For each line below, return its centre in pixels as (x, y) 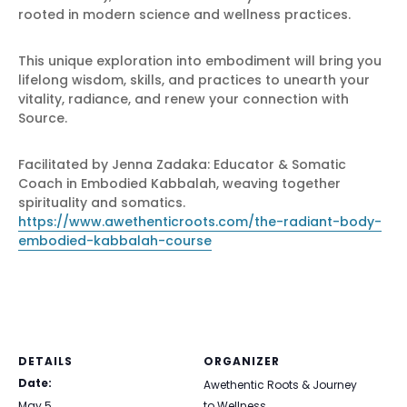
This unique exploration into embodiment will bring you (200, 61)
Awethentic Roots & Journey (280, 385)
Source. (45, 118)
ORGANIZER (242, 361)
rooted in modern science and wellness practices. (184, 15)
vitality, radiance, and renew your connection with (184, 99)
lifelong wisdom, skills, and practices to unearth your (194, 80)
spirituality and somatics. (104, 203)
